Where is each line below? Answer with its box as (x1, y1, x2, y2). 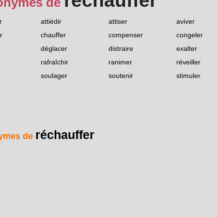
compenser (108, 31, 143, 39)
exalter (176, 45, 197, 53)
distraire (108, 45, 133, 53)
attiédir (41, 17, 62, 26)
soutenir (108, 72, 133, 80)
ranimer (108, 58, 132, 66)
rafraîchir (41, 58, 68, 66)
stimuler (176, 72, 201, 80)
